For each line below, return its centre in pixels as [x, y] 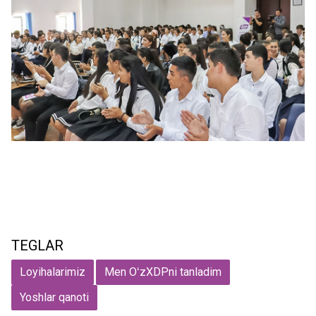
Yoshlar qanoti [54, 298]
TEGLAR [37, 246]
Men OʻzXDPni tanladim [163, 272]
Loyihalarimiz [53, 272]
